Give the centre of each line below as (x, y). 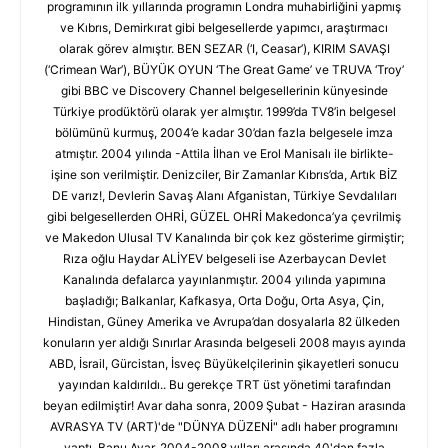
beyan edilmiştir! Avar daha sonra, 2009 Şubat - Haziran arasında (224, 405)
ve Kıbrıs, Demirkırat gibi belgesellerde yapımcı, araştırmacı (224, 27)
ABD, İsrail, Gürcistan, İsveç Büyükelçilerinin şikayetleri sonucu (224, 363)
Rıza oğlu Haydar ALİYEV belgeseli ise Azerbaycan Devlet (224, 258)
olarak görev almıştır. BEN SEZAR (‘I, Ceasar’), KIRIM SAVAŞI (224, 48)
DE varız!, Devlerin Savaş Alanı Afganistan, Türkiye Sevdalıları (224, 195)
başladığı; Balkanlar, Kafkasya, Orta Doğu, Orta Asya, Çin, (224, 300)
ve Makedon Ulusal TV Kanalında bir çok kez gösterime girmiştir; (224, 237)
